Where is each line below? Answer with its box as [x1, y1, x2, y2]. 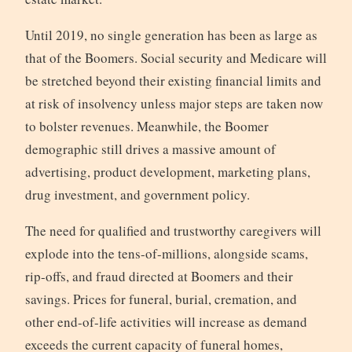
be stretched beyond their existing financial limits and [24, 71, 321, 90]
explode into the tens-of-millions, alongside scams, [24, 244, 308, 263]
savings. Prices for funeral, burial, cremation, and [24, 290, 297, 309]
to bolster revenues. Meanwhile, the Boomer [24, 117, 269, 136]
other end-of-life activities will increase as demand [24, 313, 307, 332]
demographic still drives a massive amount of [24, 140, 276, 159]
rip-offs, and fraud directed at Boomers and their [24, 267, 293, 286]
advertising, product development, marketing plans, [24, 163, 310, 181]
